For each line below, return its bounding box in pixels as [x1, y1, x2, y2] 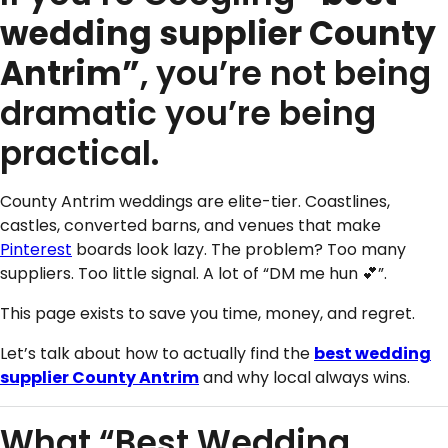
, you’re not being [140, 49, 431, 97]
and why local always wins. [199, 365, 410, 389]
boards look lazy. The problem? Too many [72, 237, 406, 261]
